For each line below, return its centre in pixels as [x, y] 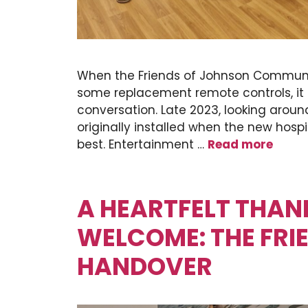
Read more [240, 144]
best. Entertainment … [142, 144]
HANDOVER [145, 266]
